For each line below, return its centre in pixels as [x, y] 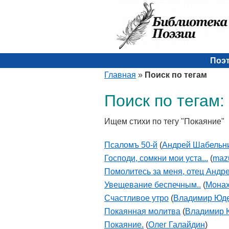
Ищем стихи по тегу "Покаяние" [164, 121]
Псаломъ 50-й [131, 145]
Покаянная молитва [142, 211]
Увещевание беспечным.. [153, 185]
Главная [120, 75]
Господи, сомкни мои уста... [156, 158]
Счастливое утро [136, 198]
